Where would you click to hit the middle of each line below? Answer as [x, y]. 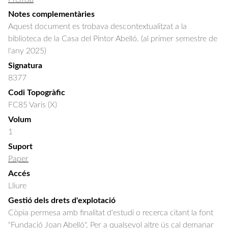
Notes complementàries [51, 14]
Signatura [25, 66]
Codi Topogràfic [37, 93]
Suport [20, 147]
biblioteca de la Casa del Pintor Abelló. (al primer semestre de [113, 39]
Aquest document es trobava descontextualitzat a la [97, 26]
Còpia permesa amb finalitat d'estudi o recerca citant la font [111, 213]
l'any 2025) [27, 51]
